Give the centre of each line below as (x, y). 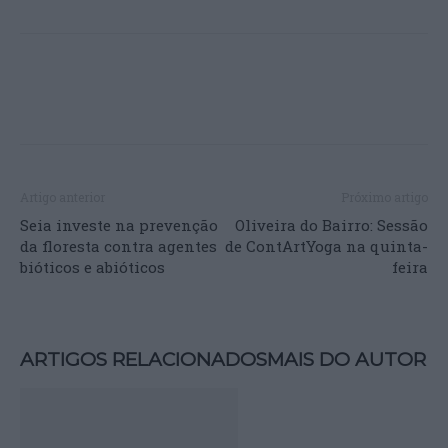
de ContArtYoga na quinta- (326, 245)
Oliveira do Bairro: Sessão (331, 224)
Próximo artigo (384, 196)
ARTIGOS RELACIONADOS (143, 359)
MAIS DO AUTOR (346, 359)
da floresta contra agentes (118, 245)
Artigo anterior (62, 196)
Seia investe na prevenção (119, 224)
